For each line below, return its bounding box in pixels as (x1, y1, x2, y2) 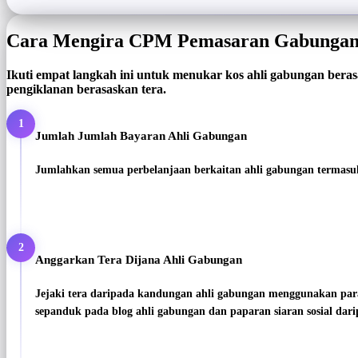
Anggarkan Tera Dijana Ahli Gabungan (35, 253, 242, 267)
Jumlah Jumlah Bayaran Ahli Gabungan (35, 129, 247, 143)
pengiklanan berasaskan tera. (6, 82, 166, 97)
